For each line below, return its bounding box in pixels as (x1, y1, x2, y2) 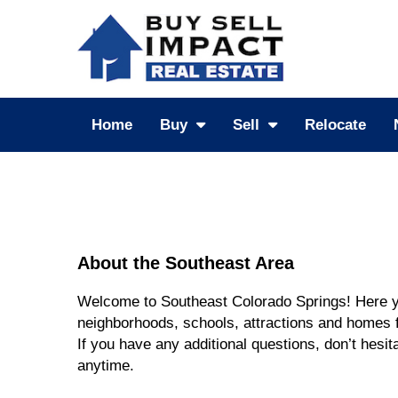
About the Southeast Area (77, 253, 294, 273)
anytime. (77, 357, 134, 374)
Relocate (305, 116, 366, 133)
